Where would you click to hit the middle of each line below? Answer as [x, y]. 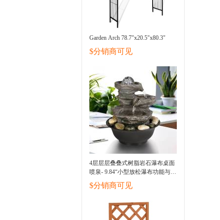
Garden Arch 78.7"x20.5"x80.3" [127, 38]
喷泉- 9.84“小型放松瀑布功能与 [130, 172]
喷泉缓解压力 [107, 190]
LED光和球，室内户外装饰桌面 [130, 181]
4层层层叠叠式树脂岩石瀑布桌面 [132, 163]
